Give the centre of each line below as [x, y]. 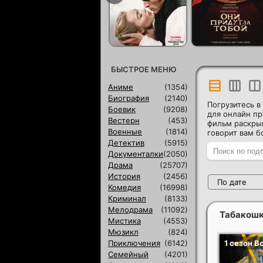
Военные [125, 131]
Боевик [122, 109]
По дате [232, 182]
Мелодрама [130, 210]
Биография [129, 98]
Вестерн [124, 120]
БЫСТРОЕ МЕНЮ [144, 69]
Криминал [127, 198]
